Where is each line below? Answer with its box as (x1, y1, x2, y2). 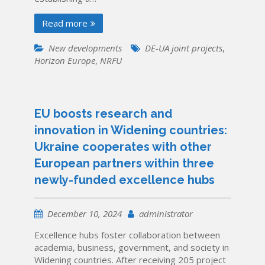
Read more (42, 17, 88, 30)
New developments (49, 42, 122, 54)
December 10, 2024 (47, 207, 122, 219)
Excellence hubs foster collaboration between (34, 228, 221, 241)
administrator (139, 207, 193, 219)
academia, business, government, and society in (34, 241, 230, 253)
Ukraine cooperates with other (34, 139, 212, 154)
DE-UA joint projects (145, 42, 223, 54)
